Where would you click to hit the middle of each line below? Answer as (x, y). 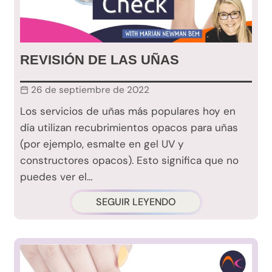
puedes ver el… (56, 177)
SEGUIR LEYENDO (136, 202)
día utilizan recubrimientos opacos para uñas (129, 128)
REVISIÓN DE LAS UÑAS (100, 60)
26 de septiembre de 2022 (90, 90)
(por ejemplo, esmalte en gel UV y (102, 144)
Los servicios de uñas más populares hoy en (128, 111)
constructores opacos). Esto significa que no (129, 161)
